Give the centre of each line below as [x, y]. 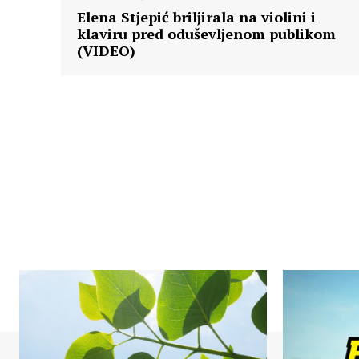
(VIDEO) [106, 51]
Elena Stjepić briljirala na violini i [196, 17]
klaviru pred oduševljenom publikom [206, 34]
